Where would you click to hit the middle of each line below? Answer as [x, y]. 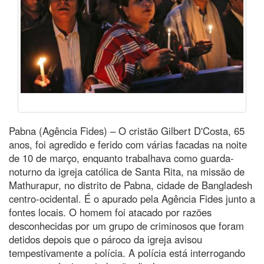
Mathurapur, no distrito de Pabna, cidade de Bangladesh [131, 185]
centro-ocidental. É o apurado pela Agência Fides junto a [132, 198]
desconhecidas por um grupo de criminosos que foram [126, 225]
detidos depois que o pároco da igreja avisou [105, 239]
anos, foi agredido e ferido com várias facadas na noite [128, 144]
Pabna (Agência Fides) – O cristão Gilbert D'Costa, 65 [127, 131]
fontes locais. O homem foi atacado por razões [110, 212]
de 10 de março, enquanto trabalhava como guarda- [121, 158]
